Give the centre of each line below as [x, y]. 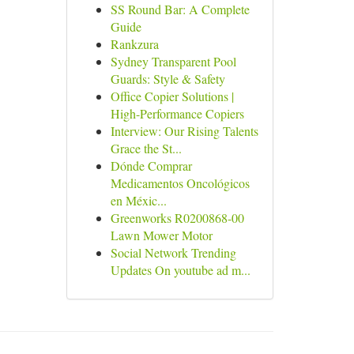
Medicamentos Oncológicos [180, 183]
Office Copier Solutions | [172, 96]
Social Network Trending [173, 252]
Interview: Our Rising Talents [184, 131]
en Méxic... [138, 200]
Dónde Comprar [151, 166]
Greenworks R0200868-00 [177, 218]
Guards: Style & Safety [168, 79]
